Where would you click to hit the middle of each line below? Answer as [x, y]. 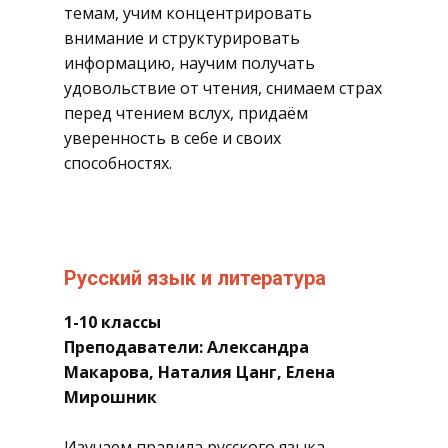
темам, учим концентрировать [188, 13]
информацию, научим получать [189, 63]
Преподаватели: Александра [186, 347]
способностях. [118, 163]
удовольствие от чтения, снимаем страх [223, 88]
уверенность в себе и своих [172, 138]
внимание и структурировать [182, 38]
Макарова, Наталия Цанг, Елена [199, 372]
